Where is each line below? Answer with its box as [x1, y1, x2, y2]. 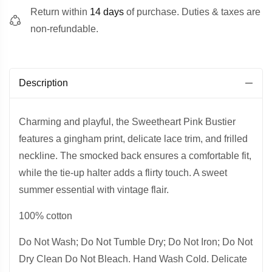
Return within [30, 6, 90, 17]
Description [19, 77, 68, 88]
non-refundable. [30, 23, 98, 34]
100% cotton [19, 210, 72, 221]
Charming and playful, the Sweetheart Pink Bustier [19, 116, 236, 127]
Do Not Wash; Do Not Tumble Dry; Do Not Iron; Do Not [19, 236, 253, 247]
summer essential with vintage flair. [19, 184, 169, 195]
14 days [90, 6, 124, 17]
